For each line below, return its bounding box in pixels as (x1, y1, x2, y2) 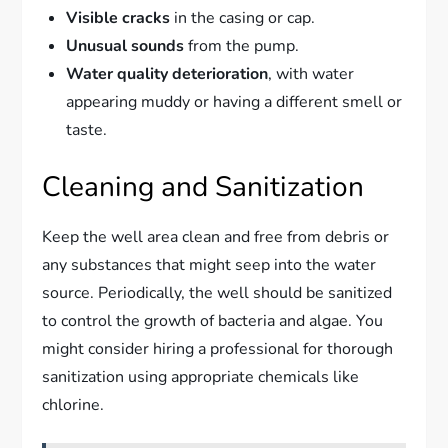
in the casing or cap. (170, 6, 316, 29)
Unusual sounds (66, 34, 185, 57)
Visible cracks (66, 6, 171, 29)
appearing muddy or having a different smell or (66, 90, 403, 113)
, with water (268, 62, 355, 85)
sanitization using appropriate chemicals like (42, 365, 360, 388)
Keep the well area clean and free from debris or (42, 225, 390, 248)
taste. (66, 118, 108, 141)
